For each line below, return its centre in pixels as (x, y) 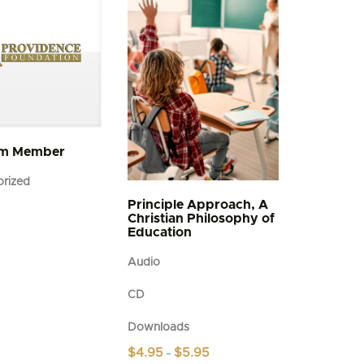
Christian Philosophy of (201, 219)
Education (160, 233)
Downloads (159, 328)
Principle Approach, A (198, 205)
